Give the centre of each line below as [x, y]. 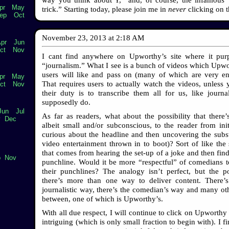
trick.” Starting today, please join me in [105, 9]
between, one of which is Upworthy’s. [103, 199]
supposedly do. [66, 102]
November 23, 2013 [74, 38]
